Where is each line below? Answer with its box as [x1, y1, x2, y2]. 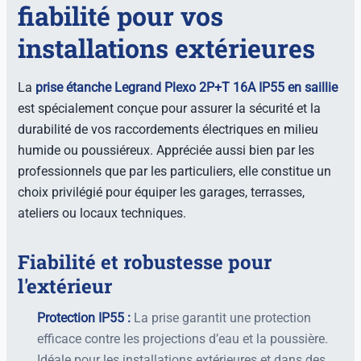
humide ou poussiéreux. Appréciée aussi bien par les [18, 143, 315, 159]
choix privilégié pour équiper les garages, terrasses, [18, 185, 305, 201]
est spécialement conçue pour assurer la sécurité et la [18, 101, 322, 117]
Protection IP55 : [37, 309, 131, 326]
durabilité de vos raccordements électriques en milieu [18, 122, 319, 138]
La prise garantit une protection [131, 309, 312, 326]
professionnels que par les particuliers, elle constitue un [18, 164, 332, 180]
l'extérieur [18, 272, 113, 299]
